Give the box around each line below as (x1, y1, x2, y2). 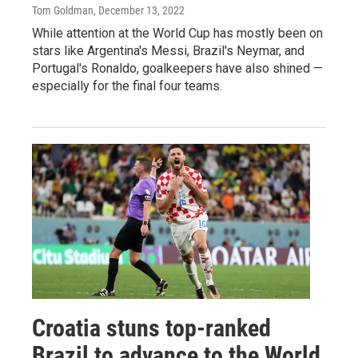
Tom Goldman (32, 4, 93, 18)
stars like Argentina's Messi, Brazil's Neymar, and (32, 43, 304, 59)
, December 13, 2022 (93, 4, 185, 18)
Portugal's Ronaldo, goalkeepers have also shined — (32, 61, 323, 77)
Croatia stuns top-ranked (32, 314, 271, 342)
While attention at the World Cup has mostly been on (32, 26, 323, 42)
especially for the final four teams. (32, 78, 222, 94)
